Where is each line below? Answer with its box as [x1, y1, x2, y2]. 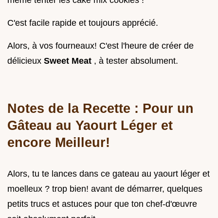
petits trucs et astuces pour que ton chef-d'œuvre [7, 199, 197, 209]
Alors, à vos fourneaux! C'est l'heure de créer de [7, 41, 194, 51]
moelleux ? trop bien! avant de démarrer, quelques [7, 184, 202, 194]
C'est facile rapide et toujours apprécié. [7, 18, 158, 28]
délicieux [7, 56, 44, 66]
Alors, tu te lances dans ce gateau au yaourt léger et [7, 169, 210, 179]
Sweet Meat [44, 56, 94, 66]
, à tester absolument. [94, 56, 178, 66]
